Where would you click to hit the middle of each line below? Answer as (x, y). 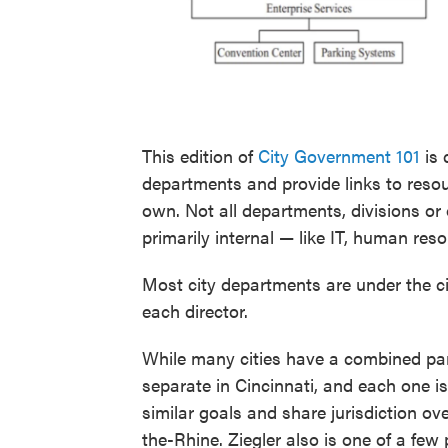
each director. (195, 311)
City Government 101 (339, 156)
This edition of (200, 156)
